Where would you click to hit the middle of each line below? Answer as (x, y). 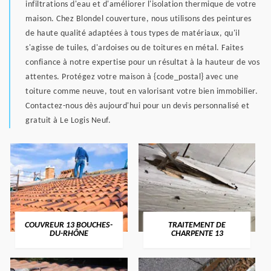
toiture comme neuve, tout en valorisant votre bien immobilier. (142, 92)
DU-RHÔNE (69, 234)
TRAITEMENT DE (197, 226)
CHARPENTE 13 (197, 234)
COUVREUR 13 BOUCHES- (69, 226)
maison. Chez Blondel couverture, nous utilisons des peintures (139, 19)
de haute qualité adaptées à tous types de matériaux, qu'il (132, 34)
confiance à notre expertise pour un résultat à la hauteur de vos (142, 63)
